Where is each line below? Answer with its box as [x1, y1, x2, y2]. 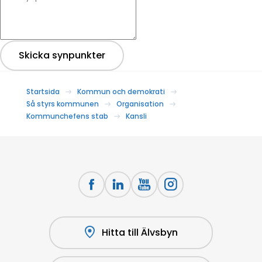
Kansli [126, 111, 147, 121]
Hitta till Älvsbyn [101, 225, 178, 239]
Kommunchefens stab [26, 111, 108, 121]
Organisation [116, 98, 164, 109]
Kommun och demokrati [77, 86, 165, 96]
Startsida [26, 86, 60, 96]
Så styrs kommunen [26, 98, 99, 109]
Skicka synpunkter [19, 48, 105, 62]
